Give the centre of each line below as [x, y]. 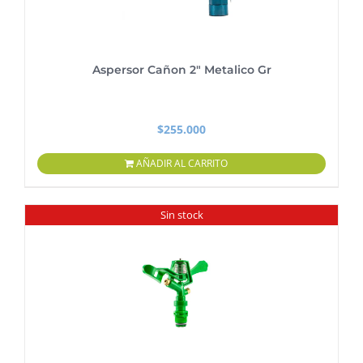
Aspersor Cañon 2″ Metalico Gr [181, 70]
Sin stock [181, 215]
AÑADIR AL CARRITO [181, 164]
